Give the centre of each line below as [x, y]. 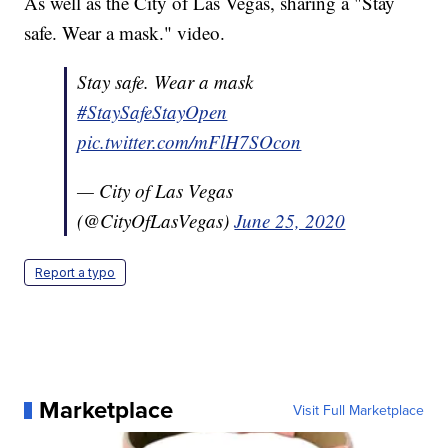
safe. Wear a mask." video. [125, 33]
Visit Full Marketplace [358, 410]
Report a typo [75, 273]
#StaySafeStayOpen [152, 112]
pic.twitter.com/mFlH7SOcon [189, 142]
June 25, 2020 [290, 221]
